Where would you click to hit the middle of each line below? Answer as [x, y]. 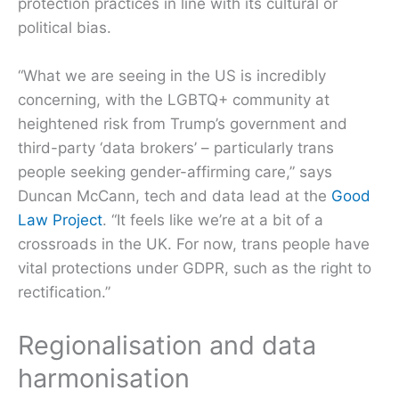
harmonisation [104, 379]
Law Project [60, 220]
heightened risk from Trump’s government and [183, 124]
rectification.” [64, 293]
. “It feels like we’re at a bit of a [213, 220]
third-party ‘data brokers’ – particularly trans [176, 148]
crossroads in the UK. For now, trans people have [194, 244]
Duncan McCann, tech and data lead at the [175, 196]
